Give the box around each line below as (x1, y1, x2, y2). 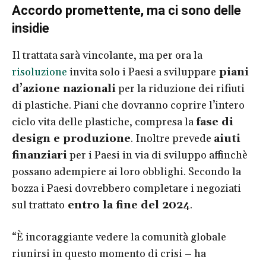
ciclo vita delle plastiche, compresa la (12, 115, 196, 129)
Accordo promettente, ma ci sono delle (12, 3, 241, 18)
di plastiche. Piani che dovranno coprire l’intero (12, 99, 245, 113)
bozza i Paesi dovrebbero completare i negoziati (12, 182, 241, 196)
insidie (12, 21, 49, 36)
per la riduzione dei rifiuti (116, 82, 245, 96)
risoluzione (12, 65, 67, 80)
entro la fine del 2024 (65, 198, 190, 213)
